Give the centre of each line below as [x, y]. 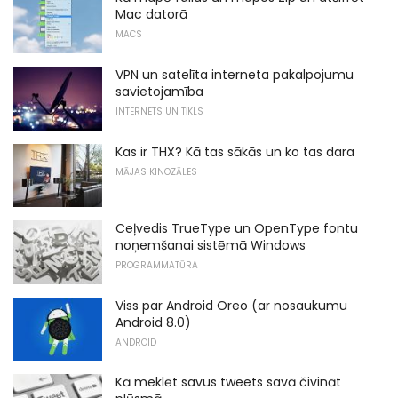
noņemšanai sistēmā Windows [211, 246]
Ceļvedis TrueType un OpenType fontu [237, 229]
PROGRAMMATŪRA [157, 266]
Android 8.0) [153, 322]
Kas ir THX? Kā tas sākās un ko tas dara [235, 151]
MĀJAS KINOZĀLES [156, 171]
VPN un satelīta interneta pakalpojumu [235, 74]
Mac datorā [151, 15]
